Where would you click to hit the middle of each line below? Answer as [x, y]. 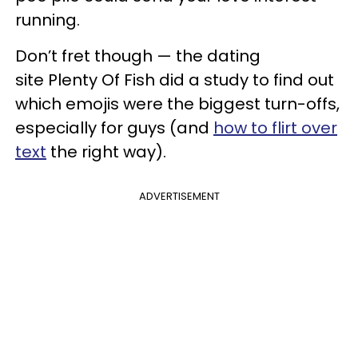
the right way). [106, 151]
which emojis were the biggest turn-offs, [177, 103]
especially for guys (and [114, 127]
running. [48, 20]
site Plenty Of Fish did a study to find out [175, 80]
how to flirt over [275, 127]
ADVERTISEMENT [179, 196]
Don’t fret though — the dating [138, 56]
